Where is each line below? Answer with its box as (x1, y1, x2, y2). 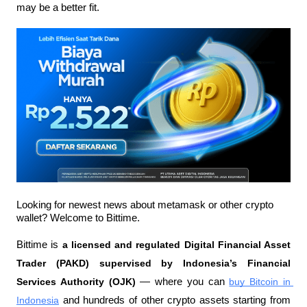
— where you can (135, 276, 230, 288)
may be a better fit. (16, 2, 99, 13)
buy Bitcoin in (229, 276, 291, 288)
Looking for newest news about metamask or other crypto (16, 199, 273, 211)
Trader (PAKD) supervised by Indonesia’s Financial (16, 258, 291, 269)
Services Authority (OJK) (16, 276, 136, 288)
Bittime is (16, 239, 62, 251)
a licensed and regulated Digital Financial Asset (62, 239, 291, 251)
